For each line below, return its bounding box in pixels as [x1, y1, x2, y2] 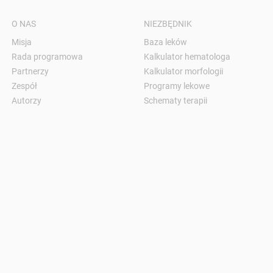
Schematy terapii [143, 96, 207, 106]
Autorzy [11, 96, 41, 106]
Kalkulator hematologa [143, 52, 230, 62]
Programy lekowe [143, 81, 210, 91]
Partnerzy [11, 66, 49, 77]
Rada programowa [11, 52, 83, 62]
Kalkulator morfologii [143, 66, 223, 77]
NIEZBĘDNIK [143, 19, 192, 29]
